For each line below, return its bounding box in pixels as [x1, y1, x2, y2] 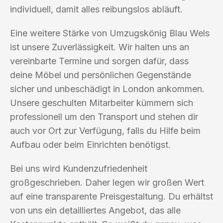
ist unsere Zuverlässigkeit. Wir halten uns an [10, 41, 189, 52]
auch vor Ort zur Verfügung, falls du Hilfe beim [10, 125, 201, 136]
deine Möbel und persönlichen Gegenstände [10, 69, 191, 80]
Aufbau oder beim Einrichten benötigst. [10, 139, 171, 150]
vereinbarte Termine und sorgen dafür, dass [10, 55, 189, 66]
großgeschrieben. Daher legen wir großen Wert [10, 177, 204, 188]
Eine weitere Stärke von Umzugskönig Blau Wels [10, 27, 210, 38]
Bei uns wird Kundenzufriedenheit [10, 163, 147, 174]
